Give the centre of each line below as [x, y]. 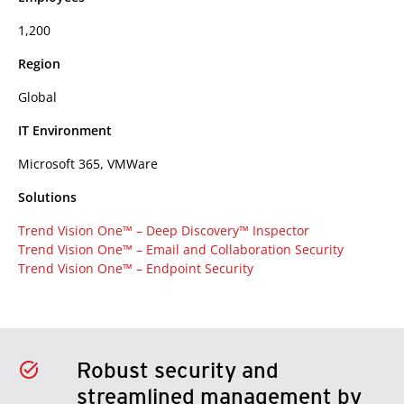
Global [37, 97]
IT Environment [65, 130]
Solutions [47, 197]
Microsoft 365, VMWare [88, 164]
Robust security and [177, 370]
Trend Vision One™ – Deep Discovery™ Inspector [164, 230]
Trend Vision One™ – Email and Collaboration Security [181, 249]
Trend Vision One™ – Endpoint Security [136, 268]
